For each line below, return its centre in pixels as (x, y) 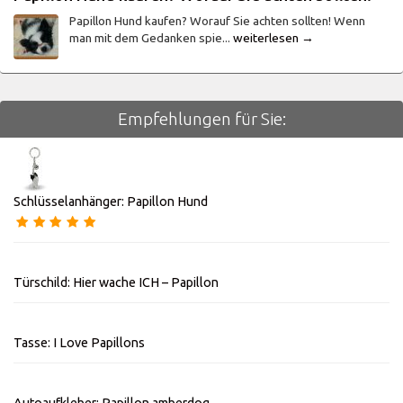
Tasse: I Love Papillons (79, 342)
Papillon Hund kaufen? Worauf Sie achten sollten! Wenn (217, 21)
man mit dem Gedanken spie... (151, 38)
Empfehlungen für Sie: (201, 118)
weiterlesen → (273, 38)
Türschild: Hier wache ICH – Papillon (116, 282)
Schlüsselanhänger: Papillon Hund (111, 201)
